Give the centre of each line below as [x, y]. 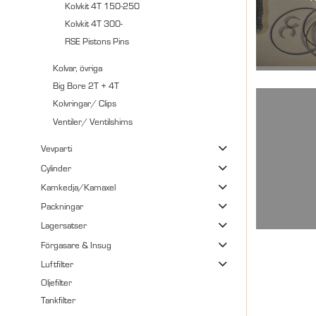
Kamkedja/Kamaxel [79, 187]
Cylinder [56, 168]
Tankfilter [59, 300]
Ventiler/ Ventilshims [92, 121]
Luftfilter [57, 263]
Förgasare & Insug [77, 244]
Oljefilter [57, 282]
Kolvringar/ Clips [84, 103]
